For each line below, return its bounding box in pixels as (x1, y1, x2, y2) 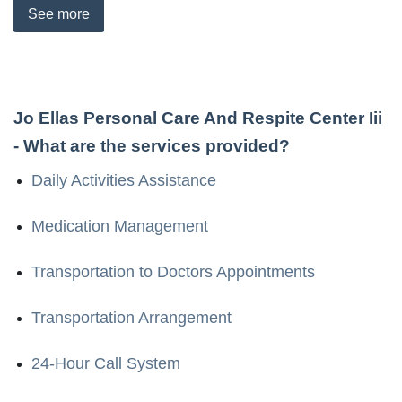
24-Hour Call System (31, 354, 180, 372)
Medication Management (31, 216, 208, 235)
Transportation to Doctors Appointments (31, 262, 315, 281)
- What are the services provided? (13, 135, 290, 155)
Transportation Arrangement (31, 308, 232, 327)
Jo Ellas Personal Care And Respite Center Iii (13, 108, 382, 127)
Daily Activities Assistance (31, 170, 216, 189)
